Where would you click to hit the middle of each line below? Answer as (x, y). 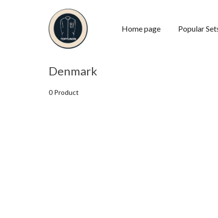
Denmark (73, 71)
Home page (141, 29)
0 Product (64, 92)
